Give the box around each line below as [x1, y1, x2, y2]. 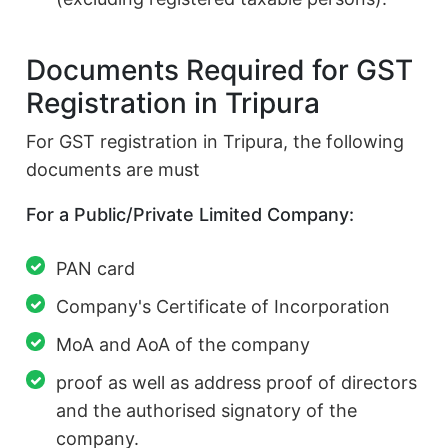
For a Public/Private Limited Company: [26, 204, 355, 226]
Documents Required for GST [26, 53, 414, 88]
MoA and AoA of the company [56, 334, 311, 356]
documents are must [26, 159, 206, 181]
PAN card [56, 258, 136, 280]
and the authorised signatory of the [56, 400, 358, 422]
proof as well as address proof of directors [56, 372, 418, 394]
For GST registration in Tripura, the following [26, 131, 405, 153]
